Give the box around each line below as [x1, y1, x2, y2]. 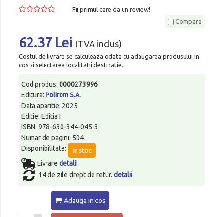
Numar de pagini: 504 [21, 133, 84, 141]
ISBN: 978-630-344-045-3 [21, 123, 98, 131]
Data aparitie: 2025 [21, 101, 77, 109]
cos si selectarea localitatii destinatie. [18, 61, 123, 68]
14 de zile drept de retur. [38, 170, 114, 179]
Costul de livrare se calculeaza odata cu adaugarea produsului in [18, 52, 199, 60]
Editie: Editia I [21, 112, 61, 120]
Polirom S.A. [45, 91, 81, 99]
